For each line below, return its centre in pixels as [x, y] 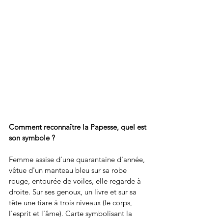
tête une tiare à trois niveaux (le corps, [71, 203]
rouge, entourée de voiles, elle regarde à [76, 181]
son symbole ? [32, 138]
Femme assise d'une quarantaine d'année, [78, 160]
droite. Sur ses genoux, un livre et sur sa [74, 192]
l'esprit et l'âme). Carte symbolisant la [71, 214]
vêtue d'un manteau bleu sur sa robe [69, 170]
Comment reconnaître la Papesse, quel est [79, 127]
